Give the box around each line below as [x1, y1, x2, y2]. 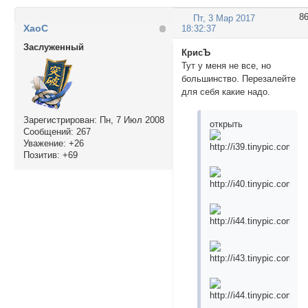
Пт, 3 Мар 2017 [193, 13, 256, 24]
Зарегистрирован [23, 115, 94, 126]
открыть [210, 119, 243, 130]
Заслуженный [23, 41, 84, 52]
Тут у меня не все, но [181, 60, 272, 71]
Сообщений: [23, 126, 74, 137]
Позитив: [23, 150, 60, 161]
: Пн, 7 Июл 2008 [93, 115, 164, 126]
